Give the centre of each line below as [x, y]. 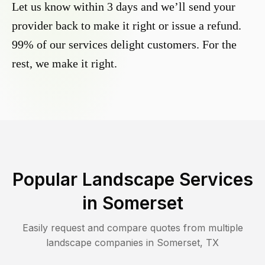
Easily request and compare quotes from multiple [132, 228]
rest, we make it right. [64, 64]
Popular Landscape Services [132, 180]
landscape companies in [101, 243]
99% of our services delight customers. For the [124, 45]
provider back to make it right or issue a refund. [127, 26]
